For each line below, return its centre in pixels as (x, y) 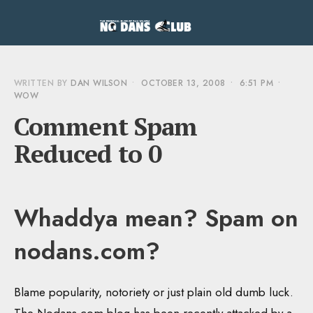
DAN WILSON (99, 83)
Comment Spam (106, 126)
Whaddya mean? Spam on (156, 219)
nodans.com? (87, 252)
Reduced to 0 (88, 154)
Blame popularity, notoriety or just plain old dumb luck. (154, 292)
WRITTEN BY (43, 83)
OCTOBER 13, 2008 (183, 83)
